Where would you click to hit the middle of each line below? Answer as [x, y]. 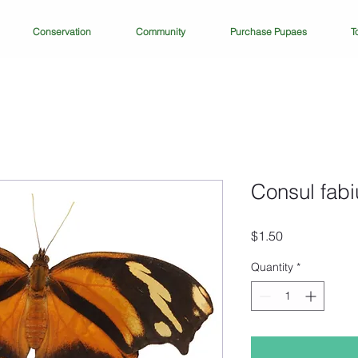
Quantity [272, 267]
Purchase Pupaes [268, 32]
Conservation [62, 32]
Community [161, 32]
